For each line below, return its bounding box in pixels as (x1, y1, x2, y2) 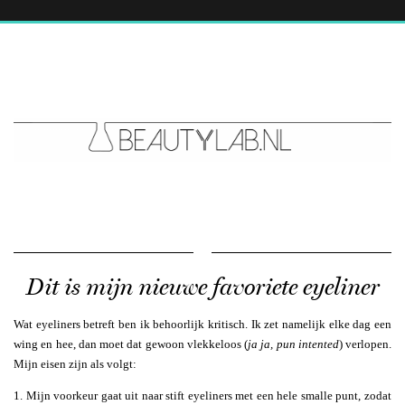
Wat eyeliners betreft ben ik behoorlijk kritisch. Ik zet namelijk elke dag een (14, 316, 391, 331)
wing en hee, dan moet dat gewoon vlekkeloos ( (14, 336, 248, 351)
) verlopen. (338, 336, 391, 351)
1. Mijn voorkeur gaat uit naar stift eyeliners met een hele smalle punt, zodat (14, 388, 391, 402)
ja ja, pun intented (248, 336, 339, 351)
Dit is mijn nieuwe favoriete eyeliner (25, 272, 380, 301)
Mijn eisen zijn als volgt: (14, 356, 137, 371)
